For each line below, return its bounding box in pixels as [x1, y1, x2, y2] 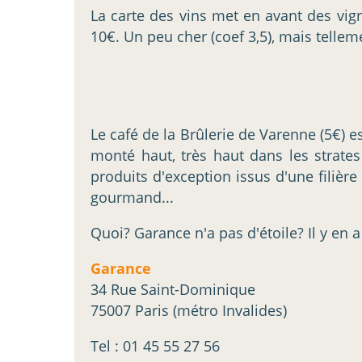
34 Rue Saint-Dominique [90, 280, 255, 300]
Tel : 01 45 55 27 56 [90, 336, 220, 356]
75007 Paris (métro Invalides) [90, 301, 287, 321]
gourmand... [90, 187, 174, 208]
